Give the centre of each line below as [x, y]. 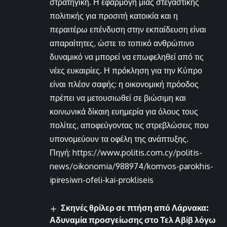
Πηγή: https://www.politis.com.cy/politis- [126, 153]
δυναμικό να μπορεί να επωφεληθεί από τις [127, 57]
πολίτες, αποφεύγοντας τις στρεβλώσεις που [129, 125]
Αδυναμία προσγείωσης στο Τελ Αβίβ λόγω [133, 220]
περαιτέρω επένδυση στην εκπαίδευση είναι [128, 30]
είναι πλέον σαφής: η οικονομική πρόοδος [124, 84]
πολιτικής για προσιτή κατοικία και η [114, 16]
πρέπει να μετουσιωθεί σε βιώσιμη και [118, 98]
